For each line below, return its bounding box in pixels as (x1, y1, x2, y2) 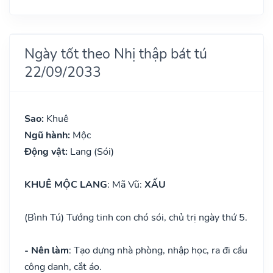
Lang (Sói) (70, 144, 114, 158)
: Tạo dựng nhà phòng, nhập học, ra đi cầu (69, 243, 247, 257)
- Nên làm (24, 243, 69, 257)
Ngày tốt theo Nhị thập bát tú (24, 43, 207, 63)
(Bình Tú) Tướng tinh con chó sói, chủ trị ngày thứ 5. (24, 210, 247, 224)
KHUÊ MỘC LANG (24, 177, 107, 191)
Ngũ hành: (24, 128, 73, 142)
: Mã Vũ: (107, 177, 144, 191)
